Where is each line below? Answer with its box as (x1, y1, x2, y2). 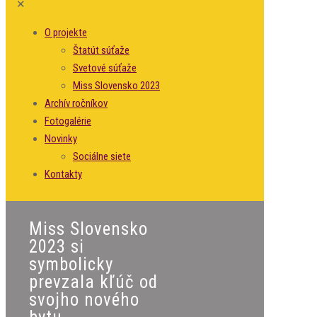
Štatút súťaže (73, 44, 129, 57)
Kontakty (45, 168, 82, 180)
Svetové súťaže (73, 62, 137, 74)
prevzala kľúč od (29, 271, 158, 292)
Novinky (45, 132, 77, 145)
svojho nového (29, 289, 139, 310)
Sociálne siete (73, 150, 131, 163)
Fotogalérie (45, 115, 91, 127)
